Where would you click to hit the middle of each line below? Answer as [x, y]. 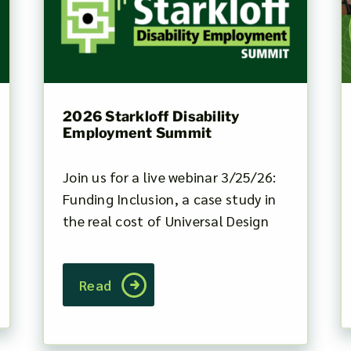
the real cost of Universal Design [165, 220]
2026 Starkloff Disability [151, 116]
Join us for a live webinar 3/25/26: [169, 176]
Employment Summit [137, 132]
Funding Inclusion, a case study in [169, 198]
